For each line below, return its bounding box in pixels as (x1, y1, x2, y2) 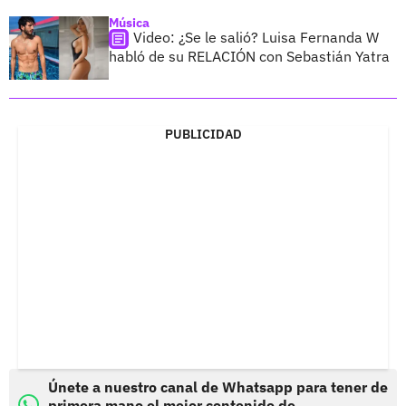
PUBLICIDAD (164, 125, 242, 142)
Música (109, 14, 150, 31)
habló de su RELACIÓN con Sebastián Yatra (109, 46, 390, 65)
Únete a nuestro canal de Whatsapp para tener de (48, 377, 388, 396)
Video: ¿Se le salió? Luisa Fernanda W (133, 27, 379, 46)
